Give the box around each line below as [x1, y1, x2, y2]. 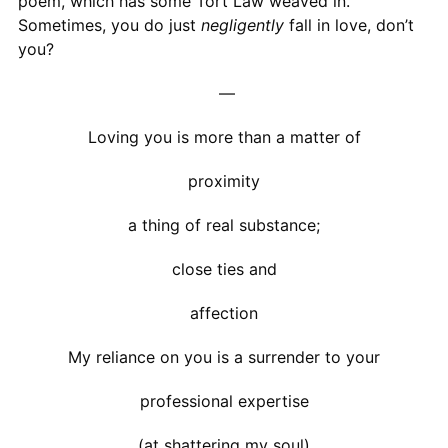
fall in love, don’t [283, 14, 414, 35]
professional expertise [139, 390, 309, 411]
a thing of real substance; [128, 214, 320, 235]
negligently [200, 14, 284, 35]
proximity [188, 170, 260, 191]
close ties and [171, 258, 277, 279]
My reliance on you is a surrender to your [68, 346, 380, 367]
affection [190, 302, 258, 323]
